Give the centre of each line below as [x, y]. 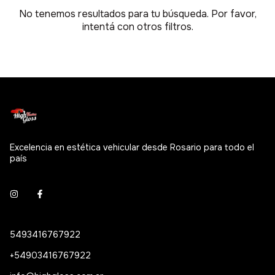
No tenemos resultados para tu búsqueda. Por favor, [137, 14]
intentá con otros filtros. [137, 27]
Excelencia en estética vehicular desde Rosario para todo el [132, 148]
